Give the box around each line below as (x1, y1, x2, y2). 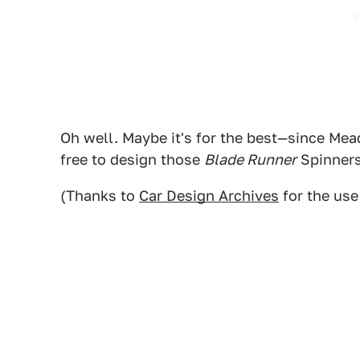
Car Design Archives (139, 187, 279, 204)
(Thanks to (60, 187, 139, 204)
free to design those (60, 151, 204, 168)
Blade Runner (204, 151, 297, 168)
